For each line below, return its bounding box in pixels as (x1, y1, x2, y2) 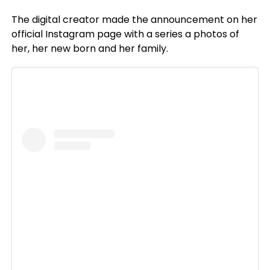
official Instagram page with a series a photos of (11, 27, 239, 41)
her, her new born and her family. (11, 41, 168, 55)
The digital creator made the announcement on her (11, 12, 257, 27)
